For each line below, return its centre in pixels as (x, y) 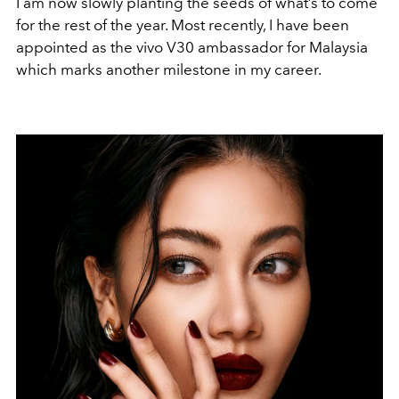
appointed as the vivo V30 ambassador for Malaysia (192, 47)
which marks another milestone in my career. (169, 69)
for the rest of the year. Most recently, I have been (183, 24)
